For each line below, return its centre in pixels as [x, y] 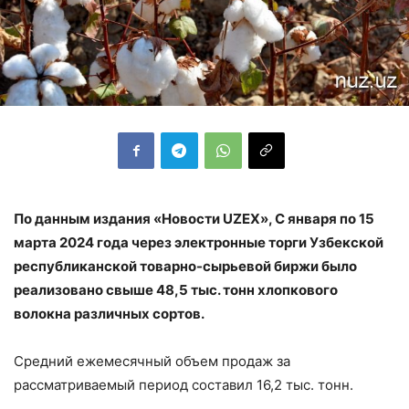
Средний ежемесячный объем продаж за [152, 361]
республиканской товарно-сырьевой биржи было [185, 266]
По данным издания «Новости [118, 218]
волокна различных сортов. [109, 313]
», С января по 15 [317, 218]
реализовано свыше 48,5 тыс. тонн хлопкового [176, 289]
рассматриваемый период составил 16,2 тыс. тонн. [184, 384]
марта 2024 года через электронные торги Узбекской [199, 242]
